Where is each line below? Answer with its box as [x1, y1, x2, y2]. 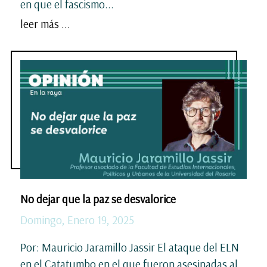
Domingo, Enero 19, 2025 [20, 212, 134, 227]
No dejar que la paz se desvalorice [20, 191, 176, 206]
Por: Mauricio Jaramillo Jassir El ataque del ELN [20, 240, 239, 254]
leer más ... [20, 16, 70, 31]
